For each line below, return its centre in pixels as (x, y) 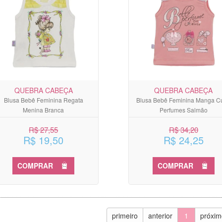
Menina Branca (44, 110)
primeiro (125, 215)
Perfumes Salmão (183, 110)
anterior (161, 215)
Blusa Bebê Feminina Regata (43, 100)
